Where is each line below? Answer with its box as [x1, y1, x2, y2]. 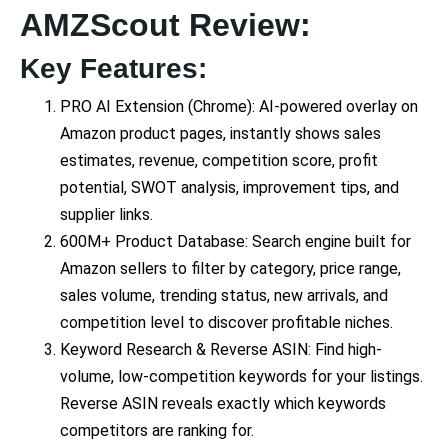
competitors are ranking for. [60, 421, 254, 441]
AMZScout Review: [20, 7, 311, 44]
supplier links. [60, 205, 153, 225]
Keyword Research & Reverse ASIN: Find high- [60, 340, 382, 360]
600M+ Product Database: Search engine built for [60, 232, 411, 252]
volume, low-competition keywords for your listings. [60, 367, 423, 387]
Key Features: [20, 53, 207, 85]
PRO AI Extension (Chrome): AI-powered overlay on [60, 97, 418, 117]
